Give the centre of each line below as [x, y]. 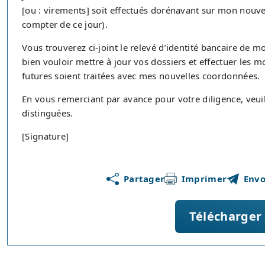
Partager [144, 179]
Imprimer [204, 179]
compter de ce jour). [65, 24]
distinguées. [48, 113]
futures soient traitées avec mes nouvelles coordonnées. [141, 76]
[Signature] [46, 136]
